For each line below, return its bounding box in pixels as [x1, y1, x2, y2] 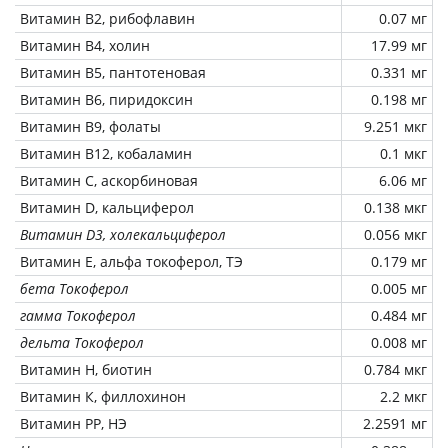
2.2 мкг [380, 386, 427, 406]
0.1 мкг [380, 143, 427, 163]
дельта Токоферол [20, 332, 144, 352]
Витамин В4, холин [20, 35, 150, 55]
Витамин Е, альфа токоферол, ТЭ [20, 251, 243, 271]
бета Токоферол [20, 278, 129, 298]
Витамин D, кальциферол [20, 197, 194, 217]
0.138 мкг [364, 197, 427, 217]
